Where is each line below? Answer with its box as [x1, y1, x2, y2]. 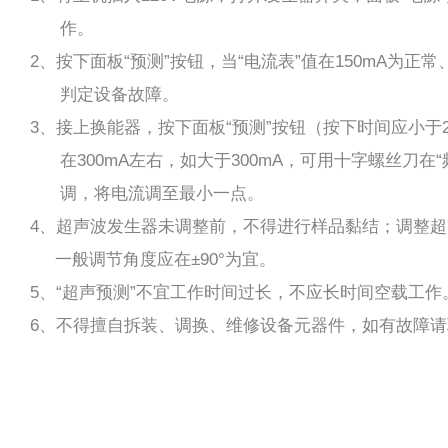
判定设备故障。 [29, 85, 179, 105]
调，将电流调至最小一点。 [29, 184, 264, 204]
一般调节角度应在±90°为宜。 [29, 250, 276, 270]
